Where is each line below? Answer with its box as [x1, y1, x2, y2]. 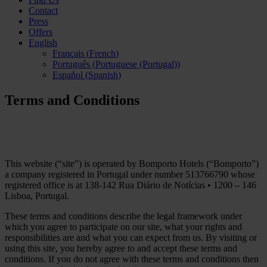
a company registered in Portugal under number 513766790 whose [5, 169, 255, 179]
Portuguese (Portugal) [95, 59, 177, 70]
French [89, 48, 116, 59]
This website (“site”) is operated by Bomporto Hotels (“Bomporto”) [5, 158, 259, 169]
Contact [29, 5, 58, 16]
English [29, 38, 57, 48]
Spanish [88, 70, 118, 80]
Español [52, 70, 83, 80]
